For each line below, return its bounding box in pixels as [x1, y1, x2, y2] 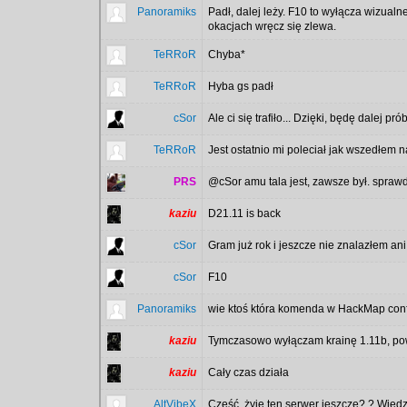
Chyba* [208, 48, 246, 61]
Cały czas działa [208, 366, 290, 379]
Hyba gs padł [208, 80, 274, 93]
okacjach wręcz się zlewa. [208, 20, 337, 33]
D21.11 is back [208, 207, 282, 220]
